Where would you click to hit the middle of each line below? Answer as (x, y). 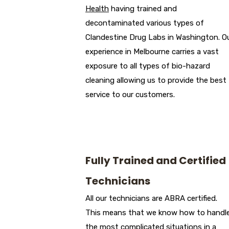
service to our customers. (130, 95)
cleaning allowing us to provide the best (156, 81)
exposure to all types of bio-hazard (148, 66)
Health (97, 9)
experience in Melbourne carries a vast (152, 52)
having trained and (143, 9)
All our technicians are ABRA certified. (151, 199)
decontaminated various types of (145, 23)
